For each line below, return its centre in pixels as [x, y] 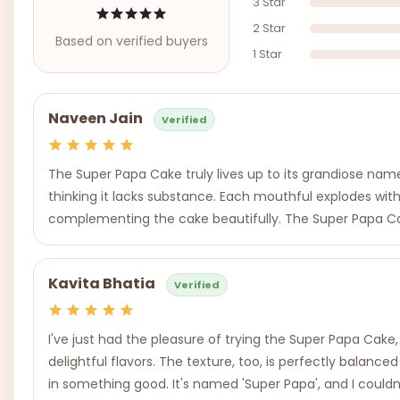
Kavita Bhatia [102, 284]
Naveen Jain [96, 119]
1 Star [267, 54]
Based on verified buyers [131, 41]
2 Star [269, 28]
